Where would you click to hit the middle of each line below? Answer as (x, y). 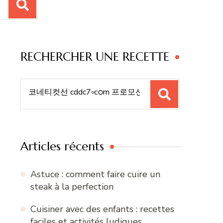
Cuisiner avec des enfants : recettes (102, 209)
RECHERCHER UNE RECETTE (95, 57)
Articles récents (62, 147)
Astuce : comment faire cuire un (95, 174)
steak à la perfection (72, 187)
